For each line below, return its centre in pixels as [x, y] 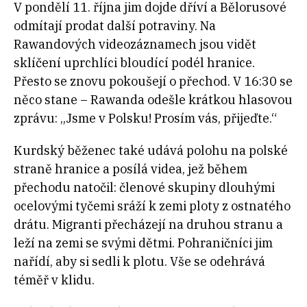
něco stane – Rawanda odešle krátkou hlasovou [153, 100]
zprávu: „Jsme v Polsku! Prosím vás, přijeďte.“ [145, 119]
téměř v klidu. [54, 280]
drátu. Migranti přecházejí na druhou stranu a [148, 225]
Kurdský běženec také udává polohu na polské [151, 151]
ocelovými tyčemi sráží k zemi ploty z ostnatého [152, 206]
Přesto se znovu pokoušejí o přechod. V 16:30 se [153, 82]
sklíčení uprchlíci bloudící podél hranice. [134, 63]
